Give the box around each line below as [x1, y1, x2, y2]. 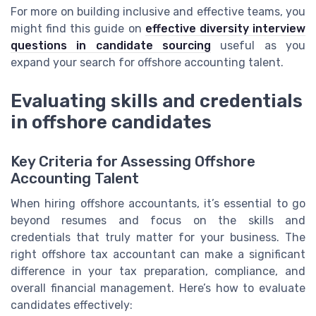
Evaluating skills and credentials [11, 90, 303, 111]
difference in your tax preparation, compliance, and [11, 264, 305, 278]
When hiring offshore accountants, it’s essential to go [11, 196, 305, 210]
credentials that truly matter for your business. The [11, 230, 305, 244]
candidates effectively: [11, 298, 133, 312]
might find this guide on [11, 22, 145, 36]
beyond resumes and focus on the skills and [11, 213, 305, 227]
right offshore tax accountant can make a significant [11, 247, 305, 261]
